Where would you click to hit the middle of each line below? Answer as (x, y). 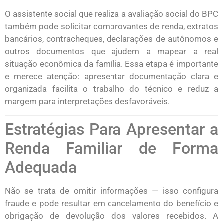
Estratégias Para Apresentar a (111, 129)
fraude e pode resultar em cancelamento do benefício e (111, 203)
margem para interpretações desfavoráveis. (87, 101)
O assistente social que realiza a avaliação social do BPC (111, 14)
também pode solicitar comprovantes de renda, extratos (111, 27)
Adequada (41, 167)
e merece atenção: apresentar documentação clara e (111, 76)
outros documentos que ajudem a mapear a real (111, 52)
